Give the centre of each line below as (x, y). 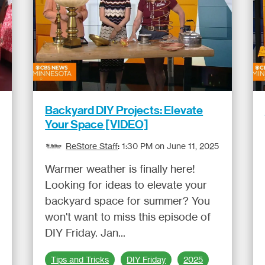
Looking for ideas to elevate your (126, 185)
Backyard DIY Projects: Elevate (124, 110)
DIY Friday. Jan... (85, 232)
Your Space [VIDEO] (97, 124)
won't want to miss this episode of (128, 216)
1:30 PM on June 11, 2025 (171, 146)
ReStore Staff (92, 146)
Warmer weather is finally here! (120, 169)
